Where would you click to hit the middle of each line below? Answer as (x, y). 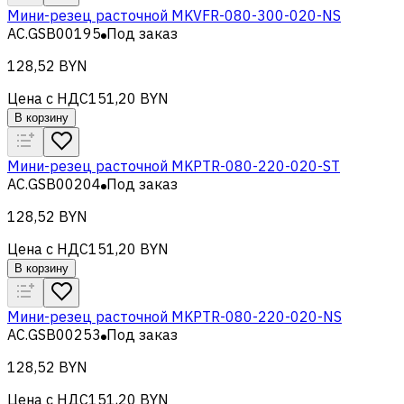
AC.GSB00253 (54, 334)
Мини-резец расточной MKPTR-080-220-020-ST (174, 165)
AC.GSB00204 (54, 184)
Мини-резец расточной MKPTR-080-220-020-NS (174, 316)
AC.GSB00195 (54, 33)
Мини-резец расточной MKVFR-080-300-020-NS (174, 15)
